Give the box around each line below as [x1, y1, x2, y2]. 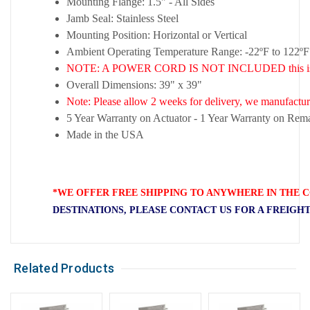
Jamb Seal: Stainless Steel [66, 12, 179, 25]
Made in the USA [66, 129, 144, 141]
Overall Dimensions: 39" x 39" [66, 79, 202, 91]
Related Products [14, 261, 115, 276]
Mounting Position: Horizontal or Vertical [66, 29, 247, 42]
